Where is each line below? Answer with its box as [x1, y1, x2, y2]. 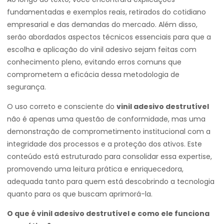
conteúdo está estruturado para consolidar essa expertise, [7, 151, 212, 161]
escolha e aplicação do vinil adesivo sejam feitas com [7, 44, 196, 54]
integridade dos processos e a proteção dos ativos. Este [7, 139, 202, 149]
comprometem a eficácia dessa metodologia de [7, 69, 179, 79]
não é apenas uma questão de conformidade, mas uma [7, 114, 205, 124]
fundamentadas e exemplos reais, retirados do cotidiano [7, 7, 206, 17]
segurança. [7, 82, 46, 92]
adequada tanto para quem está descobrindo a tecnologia [7, 176, 214, 186]
